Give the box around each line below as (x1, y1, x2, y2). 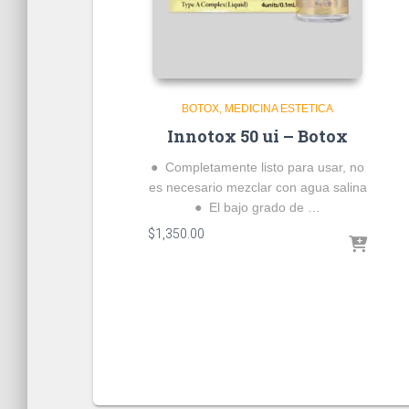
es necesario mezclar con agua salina (148, 179, 367, 194)
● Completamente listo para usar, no (151, 159, 364, 174)
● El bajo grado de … (194, 199, 320, 215)
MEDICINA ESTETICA (225, 101, 333, 115)
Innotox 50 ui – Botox (167, 124, 348, 147)
